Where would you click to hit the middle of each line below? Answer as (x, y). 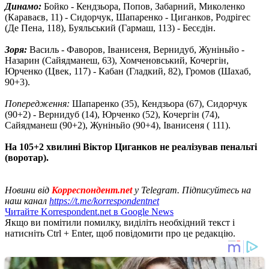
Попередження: (37, 103)
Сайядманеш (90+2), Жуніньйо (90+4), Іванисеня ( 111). (118, 125)
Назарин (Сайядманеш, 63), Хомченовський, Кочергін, (117, 60)
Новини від (27, 190)
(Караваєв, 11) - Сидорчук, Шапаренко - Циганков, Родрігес (128, 17)
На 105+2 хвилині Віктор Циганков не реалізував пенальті (131, 147)
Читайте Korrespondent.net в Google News (89, 211)
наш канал (27, 201)
